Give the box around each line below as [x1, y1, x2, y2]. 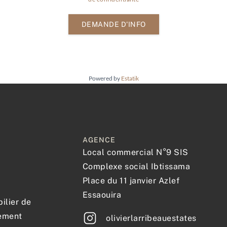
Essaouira [82, 190, 122, 200]
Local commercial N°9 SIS [82, 147, 188, 158]
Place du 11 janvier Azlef [82, 176, 180, 186]
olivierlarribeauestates [106, 213, 197, 223]
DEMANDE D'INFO [81, 20, 146, 29]
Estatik [121, 74, 139, 83]
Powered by [88, 74, 121, 83]
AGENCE [82, 136, 116, 144]
